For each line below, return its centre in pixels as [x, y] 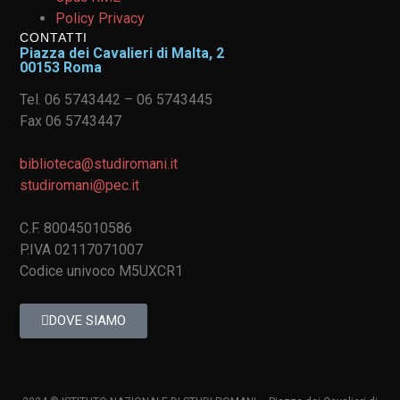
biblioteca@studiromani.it [99, 163]
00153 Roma [61, 67]
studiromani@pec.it [80, 185]
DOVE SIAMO [88, 320]
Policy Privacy [100, 18]
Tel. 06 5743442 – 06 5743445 [117, 99]
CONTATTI [54, 37]
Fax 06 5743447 [71, 121]
